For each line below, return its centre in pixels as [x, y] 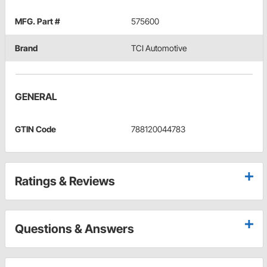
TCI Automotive [159, 48]
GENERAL [36, 96]
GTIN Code [35, 129]
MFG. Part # [38, 21]
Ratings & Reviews [65, 181]
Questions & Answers [74, 229]
